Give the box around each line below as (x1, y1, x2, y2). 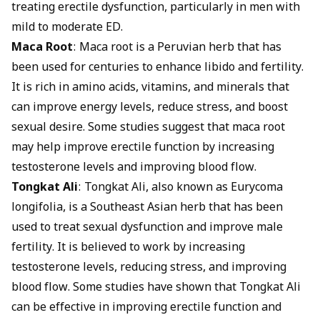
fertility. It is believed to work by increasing (11, 241, 245, 256)
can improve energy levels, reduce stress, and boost (11, 101, 288, 116)
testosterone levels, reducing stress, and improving (11, 261, 286, 276)
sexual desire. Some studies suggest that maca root (11, 121, 285, 136)
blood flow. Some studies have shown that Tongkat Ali (11, 281, 301, 296)
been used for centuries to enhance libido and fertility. (11, 61, 304, 76)
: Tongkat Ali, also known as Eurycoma (78, 181, 283, 196)
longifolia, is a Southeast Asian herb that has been (11, 201, 283, 216)
